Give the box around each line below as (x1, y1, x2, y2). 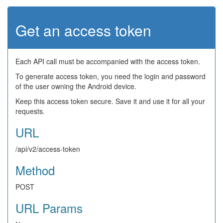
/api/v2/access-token (15, 144, 80, 154)
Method (15, 161, 55, 179)
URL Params (15, 199, 83, 217)
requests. (15, 106, 45, 116)
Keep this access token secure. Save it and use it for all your (15, 96, 205, 107)
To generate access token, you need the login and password (15, 71, 206, 82)
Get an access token (15, 19, 151, 41)
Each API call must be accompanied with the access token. (15, 56, 200, 67)
